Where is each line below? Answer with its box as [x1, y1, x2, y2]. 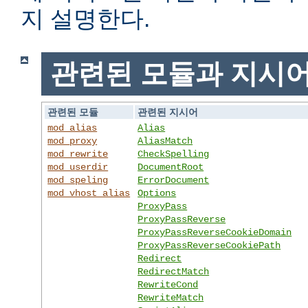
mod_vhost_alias [47, 187, 131, 199]
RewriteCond [137, 278, 199, 290]
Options [137, 187, 177, 199]
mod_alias [47, 122, 98, 133]
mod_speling [47, 174, 109, 186]
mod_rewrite [47, 148, 109, 159]
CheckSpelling [137, 148, 210, 159]
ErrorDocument [137, 174, 210, 186]
